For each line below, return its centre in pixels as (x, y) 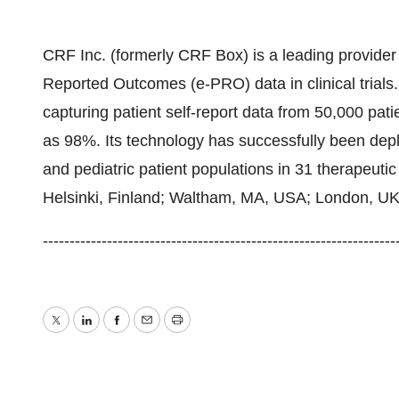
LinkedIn (115, 333)
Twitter (78, 333)
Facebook (151, 333)
